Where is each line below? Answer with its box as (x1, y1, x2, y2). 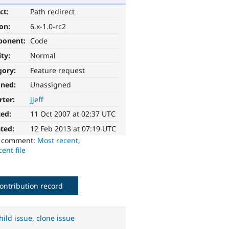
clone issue (36, 213, 75, 223)
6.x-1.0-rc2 (30, 21, 66, 31)
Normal (30, 51, 56, 61)
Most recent (37, 135, 79, 146)
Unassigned (30, 80, 72, 90)
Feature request (30, 65, 85, 75)
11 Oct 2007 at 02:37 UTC (30, 109, 116, 119)
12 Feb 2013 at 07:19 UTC (30, 124, 117, 134)
